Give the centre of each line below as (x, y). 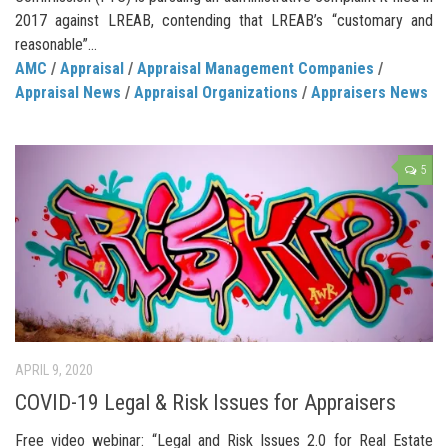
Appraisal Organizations (216, 92)
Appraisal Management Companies (255, 68)
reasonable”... (56, 44)
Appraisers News (369, 92)
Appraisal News (68, 92)
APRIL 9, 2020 (54, 369)
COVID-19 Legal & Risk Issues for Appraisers (205, 403)
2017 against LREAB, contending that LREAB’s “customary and (224, 20)
